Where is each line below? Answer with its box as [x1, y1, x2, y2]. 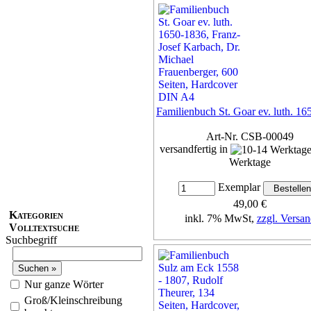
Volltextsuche [9, 221, 79, 233]
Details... [230, 237, 269, 250]
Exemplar [215, 181, 263, 194]
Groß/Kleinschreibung [24, 294, 122, 306]
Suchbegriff [6, 233, 57, 246]
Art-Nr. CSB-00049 [206, 130, 294, 142]
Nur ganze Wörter [24, 278, 103, 290]
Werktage [229, 156, 271, 169]
